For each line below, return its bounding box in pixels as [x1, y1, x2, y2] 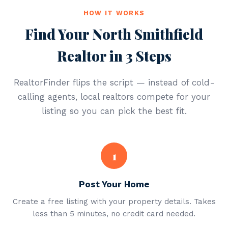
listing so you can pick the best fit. [41, 106, 187, 116]
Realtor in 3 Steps [56, 47, 172, 65]
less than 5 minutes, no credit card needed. [33, 209, 195, 218]
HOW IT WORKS [83, 9, 145, 17]
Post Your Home [78, 179, 150, 189]
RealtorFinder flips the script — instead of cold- [13, 77, 215, 88]
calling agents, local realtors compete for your [18, 92, 210, 102]
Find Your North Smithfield [25, 25, 203, 43]
